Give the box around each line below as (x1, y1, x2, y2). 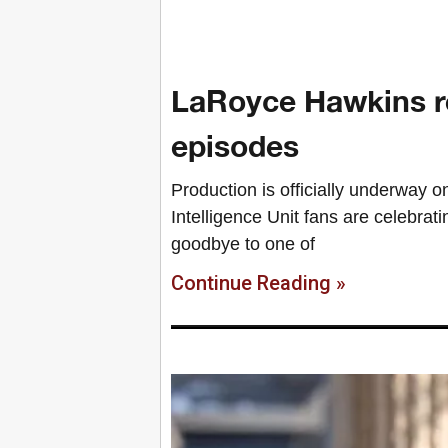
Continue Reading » (171, 270, 346, 295)
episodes (171, 127, 299, 164)
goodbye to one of (171, 233, 315, 254)
